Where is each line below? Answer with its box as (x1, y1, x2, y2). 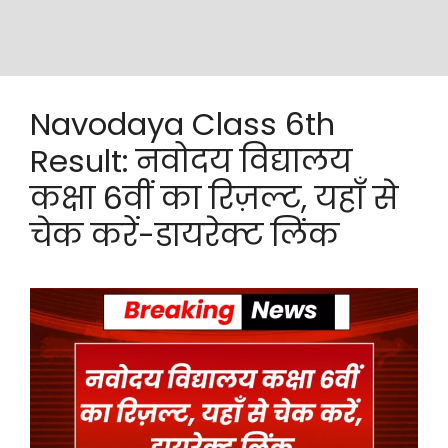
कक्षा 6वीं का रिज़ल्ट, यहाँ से (30, 176, 398, 220)
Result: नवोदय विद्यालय (30, 139, 352, 183)
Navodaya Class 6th (30, 102, 335, 146)
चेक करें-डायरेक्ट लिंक (30, 213, 339, 257)
